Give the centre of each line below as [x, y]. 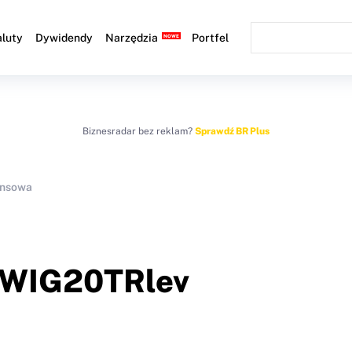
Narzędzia [132, 38]
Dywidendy [64, 38]
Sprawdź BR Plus [232, 131]
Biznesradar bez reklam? [139, 131]
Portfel [211, 38]
